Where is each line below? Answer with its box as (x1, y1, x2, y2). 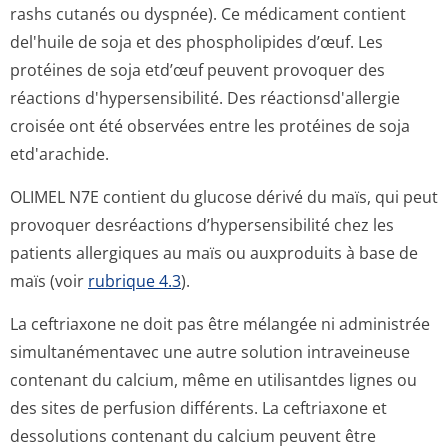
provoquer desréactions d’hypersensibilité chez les (10, 214, 394, 236)
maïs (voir (10, 270, 88, 292)
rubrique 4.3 (88, 270, 181, 292)
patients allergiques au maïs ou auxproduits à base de (10, 242, 418, 264)
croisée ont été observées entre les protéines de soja (10, 115, 410, 137)
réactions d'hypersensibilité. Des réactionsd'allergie (10, 87, 400, 109)
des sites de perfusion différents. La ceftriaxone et (10, 397, 387, 419)
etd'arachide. (10, 143, 109, 165)
